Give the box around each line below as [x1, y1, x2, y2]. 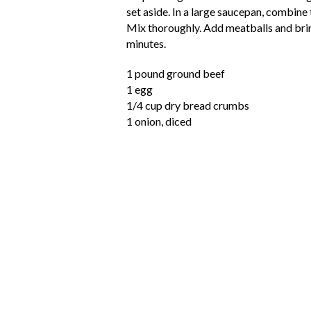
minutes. [126, 37, 166, 50]
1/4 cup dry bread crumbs [126, 99, 249, 112]
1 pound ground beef [126, 67, 225, 80]
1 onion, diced [126, 115, 192, 128]
